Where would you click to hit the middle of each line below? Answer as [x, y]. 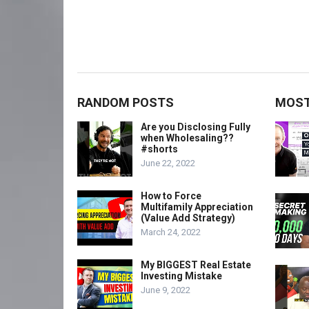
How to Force [171, 196]
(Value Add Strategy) [188, 218]
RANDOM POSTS [126, 102]
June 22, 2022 [168, 163]
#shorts [159, 149]
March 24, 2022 [171, 232]
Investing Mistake [181, 276]
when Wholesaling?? [187, 138]
